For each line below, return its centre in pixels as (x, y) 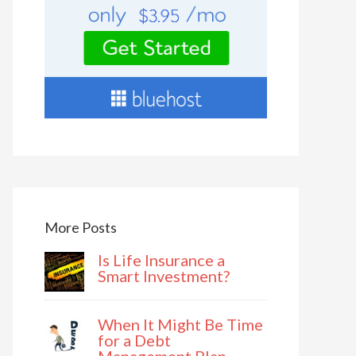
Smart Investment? (164, 276)
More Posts (81, 228)
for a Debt (135, 341)
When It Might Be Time (181, 325)
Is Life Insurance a (162, 260)
